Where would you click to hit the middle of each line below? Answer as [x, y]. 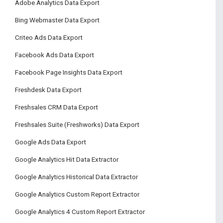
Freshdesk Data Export [48, 90]
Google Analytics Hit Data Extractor [67, 159]
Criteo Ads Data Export [49, 37]
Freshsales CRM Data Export [56, 107]
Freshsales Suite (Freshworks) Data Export [77, 124]
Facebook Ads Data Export [55, 55]
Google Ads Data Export [51, 142]
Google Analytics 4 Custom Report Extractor [80, 212]
